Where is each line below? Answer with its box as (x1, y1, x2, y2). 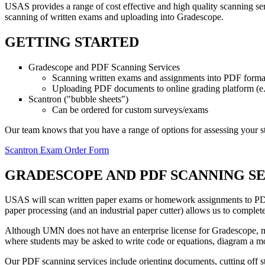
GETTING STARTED (5, 34, 139, 50)
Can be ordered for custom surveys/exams (52, 104, 208, 115)
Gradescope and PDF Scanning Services (28, 62, 180, 72)
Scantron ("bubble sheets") (28, 93, 128, 104)
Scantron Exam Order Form (5, 144, 109, 155)
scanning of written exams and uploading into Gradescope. (5, 11, 224, 22)
